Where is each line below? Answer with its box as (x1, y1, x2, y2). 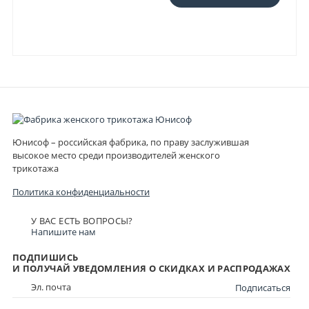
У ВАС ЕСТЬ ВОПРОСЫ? (31, 215, 133, 227)
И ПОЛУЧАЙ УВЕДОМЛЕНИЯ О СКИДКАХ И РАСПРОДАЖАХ (12, 263, 291, 275)
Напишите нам (31, 226, 96, 238)
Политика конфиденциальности (12, 186, 150, 198)
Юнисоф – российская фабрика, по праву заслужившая (12, 137, 249, 149)
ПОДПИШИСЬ (12, 252, 79, 264)
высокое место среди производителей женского (12, 150, 220, 162)
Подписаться (235, 282, 291, 295)
